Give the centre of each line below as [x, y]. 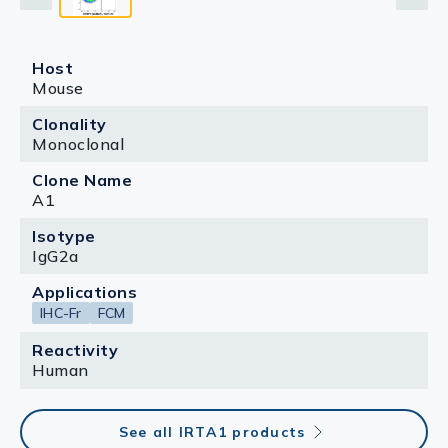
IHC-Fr [61, 313]
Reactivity [75, 350]
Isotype [64, 236]
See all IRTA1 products [212, 432]
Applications [84, 292]
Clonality [69, 124]
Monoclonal [78, 144]
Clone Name [82, 180]
